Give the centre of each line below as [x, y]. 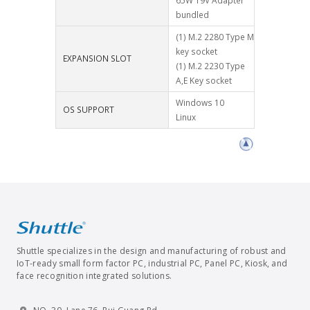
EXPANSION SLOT [97, 58]
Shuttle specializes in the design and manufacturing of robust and [152, 251]
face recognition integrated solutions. [94, 276]
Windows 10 [200, 103]
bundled [192, 15]
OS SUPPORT [89, 110]
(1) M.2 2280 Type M [215, 37]
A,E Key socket [204, 81]
